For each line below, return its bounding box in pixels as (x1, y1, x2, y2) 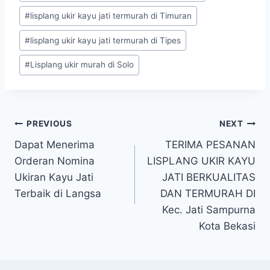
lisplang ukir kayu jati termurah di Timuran (30, 11, 192, 21)
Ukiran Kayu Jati (14, 171, 93, 183)
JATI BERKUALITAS (162, 171, 256, 183)
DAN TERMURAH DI (160, 187, 256, 199)
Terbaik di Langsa (14, 187, 101, 199)
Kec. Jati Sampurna (162, 203, 256, 216)
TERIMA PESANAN (165, 138, 256, 151)
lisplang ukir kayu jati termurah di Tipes (30, 35, 181, 45)
